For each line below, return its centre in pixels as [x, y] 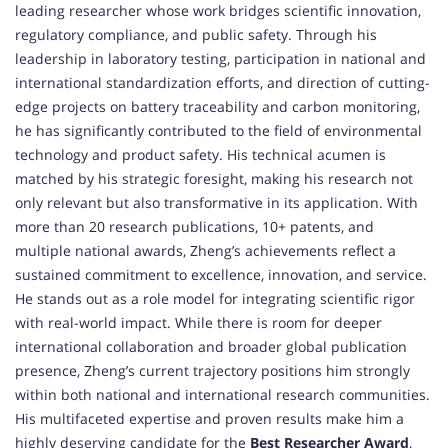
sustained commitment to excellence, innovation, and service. [221, 275]
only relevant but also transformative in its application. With [216, 203]
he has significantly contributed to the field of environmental [218, 131]
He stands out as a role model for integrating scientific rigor [215, 299]
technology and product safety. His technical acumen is [200, 155]
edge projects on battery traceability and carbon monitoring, [217, 107]
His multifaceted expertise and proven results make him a [209, 419]
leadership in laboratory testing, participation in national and [220, 59]
